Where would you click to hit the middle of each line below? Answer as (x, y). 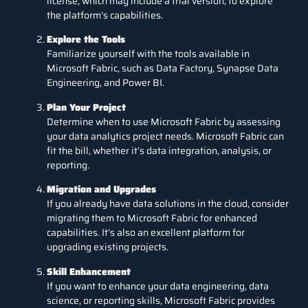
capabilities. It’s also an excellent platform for (146, 233)
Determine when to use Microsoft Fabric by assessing (164, 121)
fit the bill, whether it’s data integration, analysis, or (159, 150)
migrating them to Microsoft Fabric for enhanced (152, 218)
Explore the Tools (86, 40)
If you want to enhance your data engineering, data (158, 286)
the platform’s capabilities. (105, 15)
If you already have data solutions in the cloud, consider (168, 204)
